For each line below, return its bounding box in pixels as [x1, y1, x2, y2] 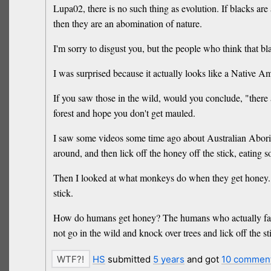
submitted [105, 253, 153, 265]
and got [184, 253, 221, 265]
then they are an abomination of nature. [53, 16, 202, 30]
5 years [152, 253, 184, 265]
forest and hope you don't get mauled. [53, 106, 195, 119]
